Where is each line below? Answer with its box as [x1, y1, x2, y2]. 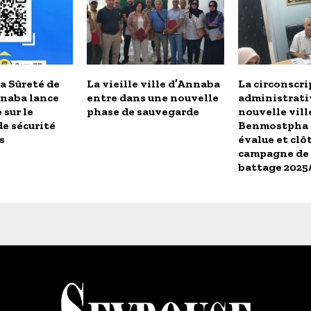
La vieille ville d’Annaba [86, 77, 220, 91]
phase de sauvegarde [86, 105, 199, 119]
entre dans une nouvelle [86, 91, 219, 105]
